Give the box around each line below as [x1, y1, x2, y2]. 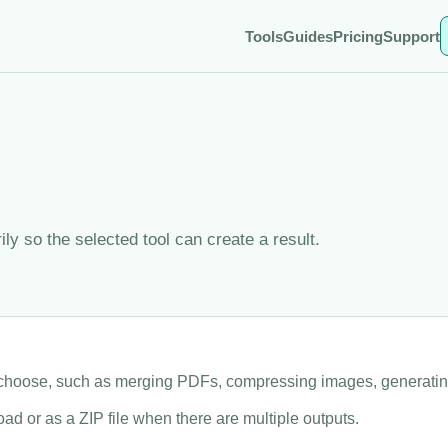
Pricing [333, 27, 383, 45]
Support [383, 27, 440, 45]
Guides [283, 27, 333, 45]
